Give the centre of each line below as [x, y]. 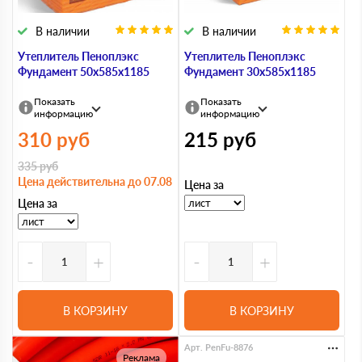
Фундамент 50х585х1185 [84, 72]
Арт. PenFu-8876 [219, 347]
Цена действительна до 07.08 [95, 181]
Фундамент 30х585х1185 [250, 72]
